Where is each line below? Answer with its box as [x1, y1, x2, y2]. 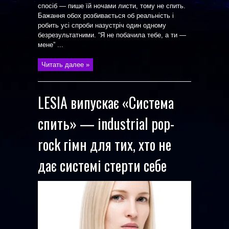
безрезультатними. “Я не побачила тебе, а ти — [38, 31, 186, 39]
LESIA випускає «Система [38, 92, 174, 113]
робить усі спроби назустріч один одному [38, 21, 166, 29]
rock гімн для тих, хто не [38, 134, 171, 155]
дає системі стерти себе [38, 155, 167, 176]
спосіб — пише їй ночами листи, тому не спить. [38, 2, 186, 10]
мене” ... [38, 41, 63, 49]
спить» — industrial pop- [38, 113, 174, 134]
